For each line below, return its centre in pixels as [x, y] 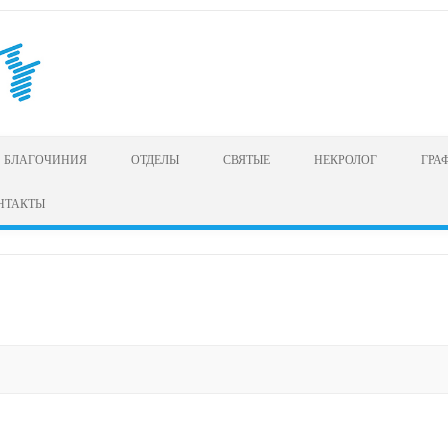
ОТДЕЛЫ [155, 158]
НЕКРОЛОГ [345, 158]
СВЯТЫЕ [246, 158]
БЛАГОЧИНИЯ [45, 158]
